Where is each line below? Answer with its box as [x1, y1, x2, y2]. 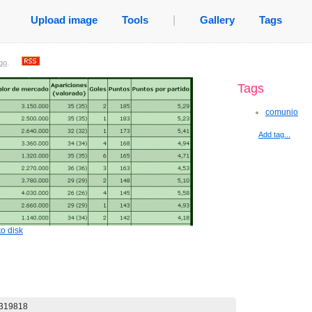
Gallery [199, 14, 235, 26]
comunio [265, 107, 298, 117]
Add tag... [258, 130, 290, 139]
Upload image [30, 14, 97, 26]
